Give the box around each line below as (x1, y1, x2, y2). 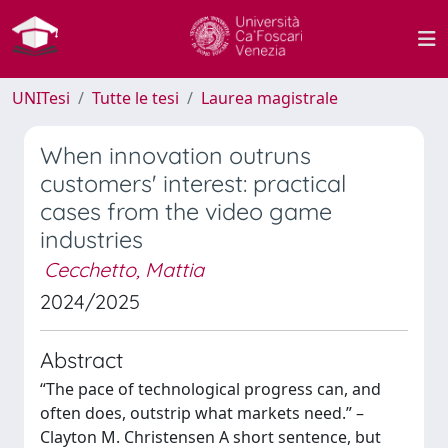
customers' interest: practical (40, 169, 346, 198)
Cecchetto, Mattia (44, 257, 204, 282)
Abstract (40, 346, 123, 373)
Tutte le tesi (92, 87, 179, 109)
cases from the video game (40, 197, 332, 226)
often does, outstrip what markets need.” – (40, 402, 364, 424)
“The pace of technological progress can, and (40, 378, 381, 400)
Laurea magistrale (201, 87, 338, 109)
